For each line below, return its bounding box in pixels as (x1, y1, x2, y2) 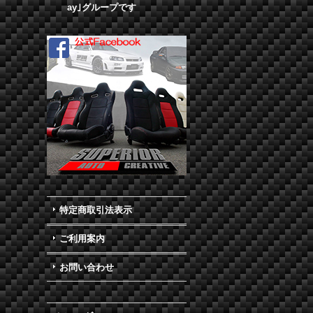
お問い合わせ (59, 262, 115, 272)
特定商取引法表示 (59, 205, 133, 215)
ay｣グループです (67, 2, 137, 13)
